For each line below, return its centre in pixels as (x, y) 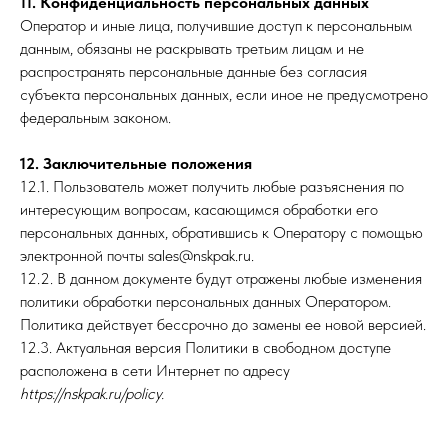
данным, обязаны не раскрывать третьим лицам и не (192, 48)
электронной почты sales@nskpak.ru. (137, 255)
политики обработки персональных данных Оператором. (205, 301)
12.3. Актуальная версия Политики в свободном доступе (205, 347)
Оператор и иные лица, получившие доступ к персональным (216, 25)
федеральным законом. (95, 117)
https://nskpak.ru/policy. (92, 393)
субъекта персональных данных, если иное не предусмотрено (224, 94)
